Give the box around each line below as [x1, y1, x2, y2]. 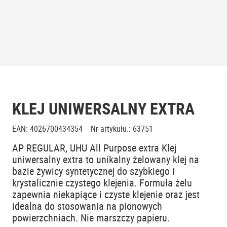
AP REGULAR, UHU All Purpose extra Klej [12, 141, 176, 155]
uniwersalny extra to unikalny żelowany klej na [12, 153, 199, 166]
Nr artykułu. [91, 123, 129, 134]
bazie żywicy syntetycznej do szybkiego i [12, 164, 175, 178]
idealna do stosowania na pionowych [12, 199, 162, 213]
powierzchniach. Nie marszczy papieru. [12, 211, 170, 224]
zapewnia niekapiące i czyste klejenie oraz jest [12, 187, 200, 201]
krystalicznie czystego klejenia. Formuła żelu [12, 176, 192, 190]
